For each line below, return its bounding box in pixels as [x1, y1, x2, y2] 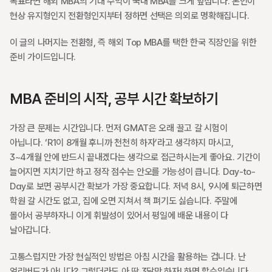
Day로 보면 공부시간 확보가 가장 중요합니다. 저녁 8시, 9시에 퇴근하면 [10, 181, 262, 192]
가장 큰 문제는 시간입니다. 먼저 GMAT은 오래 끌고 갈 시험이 [10, 123, 228, 134]
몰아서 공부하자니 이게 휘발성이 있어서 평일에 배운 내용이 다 [10, 210, 228, 221]
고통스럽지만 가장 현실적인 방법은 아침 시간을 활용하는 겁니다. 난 [10, 251, 246, 262]
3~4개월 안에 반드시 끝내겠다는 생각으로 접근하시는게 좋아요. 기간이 [10, 152, 260, 163]
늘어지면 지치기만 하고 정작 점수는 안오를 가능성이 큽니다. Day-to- [10, 166, 256, 177]
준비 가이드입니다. [10, 52, 76, 63]
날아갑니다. [10, 225, 53, 236]
